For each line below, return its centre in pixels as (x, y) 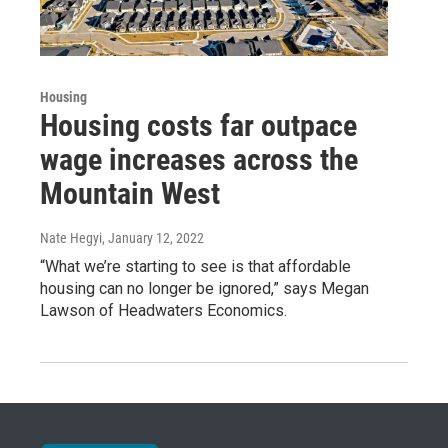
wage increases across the (199, 159)
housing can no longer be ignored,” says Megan (204, 288)
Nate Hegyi (71, 237)
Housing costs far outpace (198, 125)
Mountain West (130, 193)
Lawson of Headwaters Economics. (163, 310)
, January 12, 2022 (153, 237)
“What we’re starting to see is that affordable (195, 266)
